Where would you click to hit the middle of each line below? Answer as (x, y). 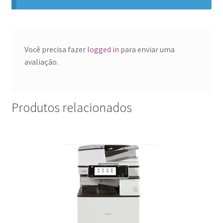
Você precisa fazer (56, 49)
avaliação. (41, 61)
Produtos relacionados (71, 108)
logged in (103, 49)
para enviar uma (147, 49)
